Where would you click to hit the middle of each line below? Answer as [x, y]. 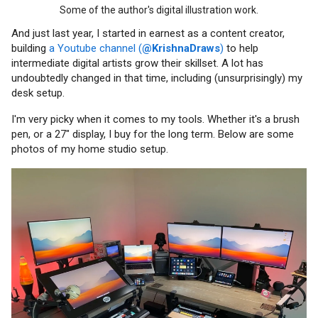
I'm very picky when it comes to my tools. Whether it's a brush [155, 120]
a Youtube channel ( [95, 49]
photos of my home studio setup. [90, 149]
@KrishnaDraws [181, 49]
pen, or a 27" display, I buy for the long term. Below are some [153, 135]
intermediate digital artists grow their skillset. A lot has [137, 64]
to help [241, 49]
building [30, 49]
